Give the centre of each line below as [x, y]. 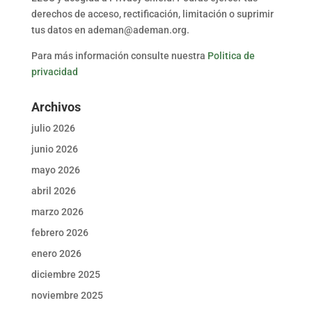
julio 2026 [53, 128]
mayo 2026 [55, 170]
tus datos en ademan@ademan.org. [110, 30]
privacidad [54, 71]
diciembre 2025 [65, 274]
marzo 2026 [57, 211]
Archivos [56, 107]
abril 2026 [53, 190]
